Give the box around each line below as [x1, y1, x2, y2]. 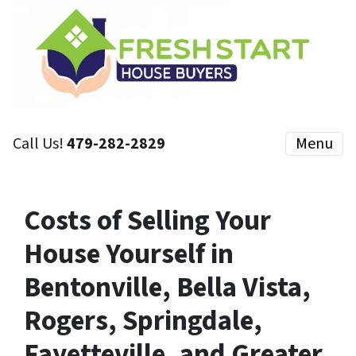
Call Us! [13, 133, 67, 156]
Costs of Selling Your [24, 201, 271, 242]
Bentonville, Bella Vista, [24, 268, 311, 308]
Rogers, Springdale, [24, 301, 262, 342]
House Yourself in [24, 234, 234, 275]
